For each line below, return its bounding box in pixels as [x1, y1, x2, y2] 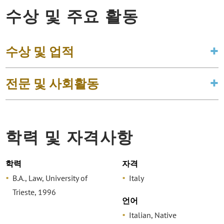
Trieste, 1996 [12, 187, 56, 197]
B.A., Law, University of [12, 173, 88, 183]
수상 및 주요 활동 [5, 5, 139, 26]
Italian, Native [128, 209, 176, 220]
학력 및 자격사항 [5, 126, 133, 147]
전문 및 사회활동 [5, 75, 99, 91]
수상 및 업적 [5, 43, 74, 59]
